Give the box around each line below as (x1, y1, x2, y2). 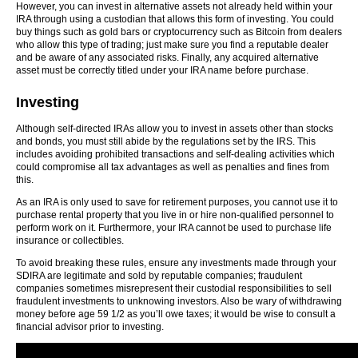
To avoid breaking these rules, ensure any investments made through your (16, 257, 336, 268)
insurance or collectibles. (16, 235, 124, 246)
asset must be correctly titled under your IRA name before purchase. (16, 65, 308, 76)
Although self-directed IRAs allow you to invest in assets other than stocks (16, 123, 333, 134)
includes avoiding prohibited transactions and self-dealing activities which (16, 149, 335, 160)
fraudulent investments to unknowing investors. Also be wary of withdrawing (16, 296, 342, 307)
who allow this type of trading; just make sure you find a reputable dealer (16, 39, 328, 50)
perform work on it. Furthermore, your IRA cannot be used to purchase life (16, 222, 332, 233)
